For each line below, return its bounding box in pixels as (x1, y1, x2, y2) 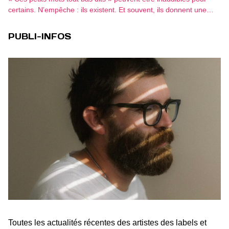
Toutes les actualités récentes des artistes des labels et (8, 218, 207, 227)
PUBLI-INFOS (8, 31, 71, 42)
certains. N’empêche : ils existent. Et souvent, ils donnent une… (8, 6, 214, 14)
